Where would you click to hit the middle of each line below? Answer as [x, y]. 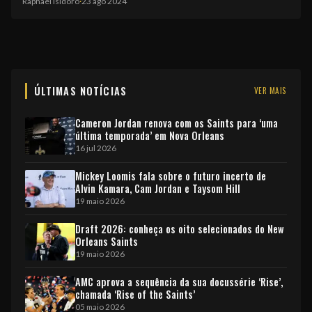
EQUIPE [96, 26]
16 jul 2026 [96, 148]
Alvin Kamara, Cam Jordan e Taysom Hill [158, 188]
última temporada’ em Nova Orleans [150, 136]
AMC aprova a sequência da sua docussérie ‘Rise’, [179, 281]
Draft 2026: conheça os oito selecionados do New [180, 228]
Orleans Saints [107, 241]
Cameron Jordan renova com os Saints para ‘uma [177, 123]
